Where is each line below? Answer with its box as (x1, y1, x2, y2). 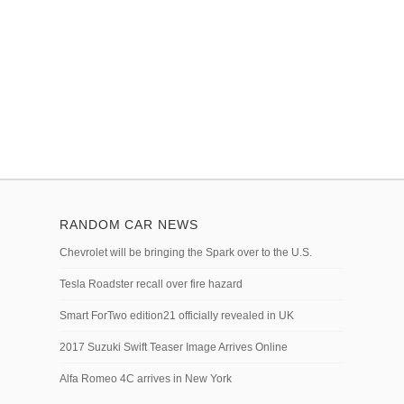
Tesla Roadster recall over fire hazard (60, 278, 243, 290)
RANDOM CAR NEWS (60, 217, 198, 232)
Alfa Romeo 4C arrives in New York (60, 372, 232, 385)
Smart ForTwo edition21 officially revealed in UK (60, 309, 294, 322)
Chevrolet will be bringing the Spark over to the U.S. (60, 246, 312, 259)
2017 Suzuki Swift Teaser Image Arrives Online (60, 341, 288, 353)
